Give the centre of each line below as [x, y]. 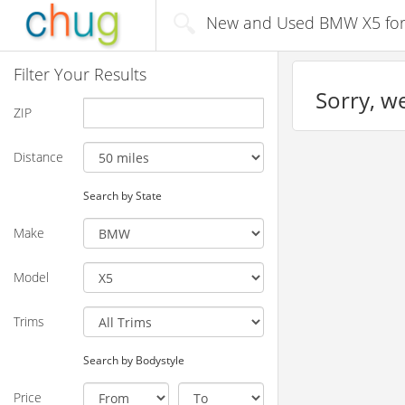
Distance [38, 156]
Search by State [122, 195]
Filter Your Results [80, 74]
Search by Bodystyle [133, 359]
